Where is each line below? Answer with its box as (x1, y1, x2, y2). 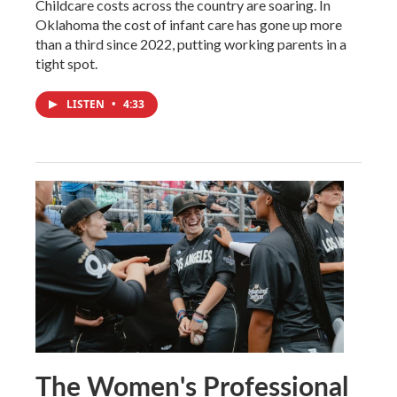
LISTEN (66, 97, 107, 112)
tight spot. (35, 55, 97, 72)
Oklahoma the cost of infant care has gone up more (35, 16, 342, 33)
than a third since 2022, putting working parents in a (35, 35, 346, 52)
